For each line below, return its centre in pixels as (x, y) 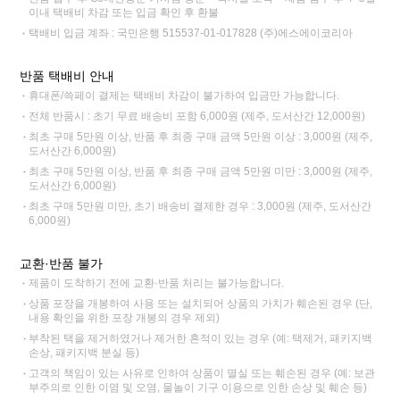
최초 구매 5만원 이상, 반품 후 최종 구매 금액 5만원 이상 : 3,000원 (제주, (201, 136)
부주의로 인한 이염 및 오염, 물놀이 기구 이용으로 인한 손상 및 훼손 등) (198, 387)
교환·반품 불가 (62, 263)
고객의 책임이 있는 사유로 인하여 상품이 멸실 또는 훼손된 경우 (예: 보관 (202, 373)
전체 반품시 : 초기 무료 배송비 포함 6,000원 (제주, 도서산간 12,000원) (197, 116)
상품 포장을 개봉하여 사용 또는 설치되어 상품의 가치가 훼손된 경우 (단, (201, 303)
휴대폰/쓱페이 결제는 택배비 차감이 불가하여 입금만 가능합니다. (184, 95)
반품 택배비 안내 (67, 75)
